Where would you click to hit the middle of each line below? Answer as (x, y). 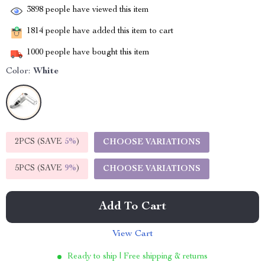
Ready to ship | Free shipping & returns (138, 257)
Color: (18, 72)
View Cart (132, 234)
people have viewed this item (96, 10)
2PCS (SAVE (40, 142)
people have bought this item (96, 53)
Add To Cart (132, 207)
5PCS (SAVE (40, 169)
